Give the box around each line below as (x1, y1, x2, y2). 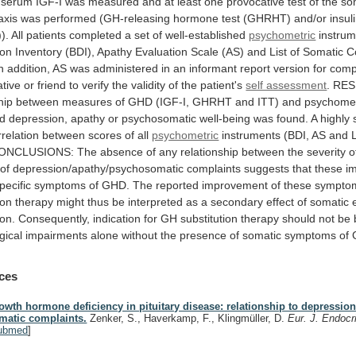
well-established (165, 28, 246, 41)
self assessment (246, 78, 327, 91)
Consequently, (18, 211, 91, 225)
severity (307, 145, 346, 158)
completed (69, 28, 122, 41)
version (273, 61, 311, 75)
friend (37, 78, 67, 91)
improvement (202, 178, 269, 192)
